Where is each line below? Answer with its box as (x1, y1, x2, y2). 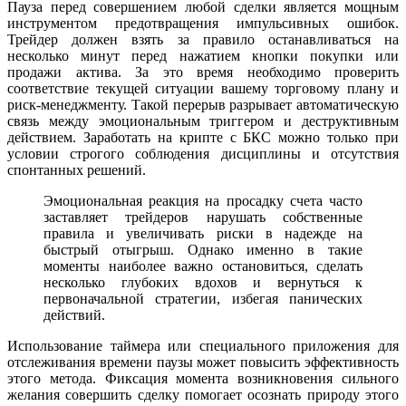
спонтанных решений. (7, 161, 146, 178)
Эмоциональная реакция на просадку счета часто (43, 192, 362, 208)
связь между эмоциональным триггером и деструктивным (7, 112, 399, 129)
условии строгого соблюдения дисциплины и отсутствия (7, 145, 399, 161)
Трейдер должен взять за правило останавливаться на (7, 31, 399, 47)
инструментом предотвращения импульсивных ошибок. (7, 14, 399, 31)
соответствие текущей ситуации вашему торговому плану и (7, 80, 399, 96)
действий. (43, 306, 105, 323)
